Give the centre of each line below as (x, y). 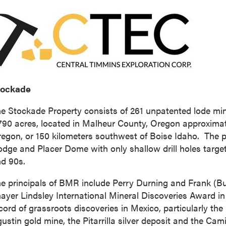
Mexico (145, 208)
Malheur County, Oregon (131, 123)
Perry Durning (140, 182)
